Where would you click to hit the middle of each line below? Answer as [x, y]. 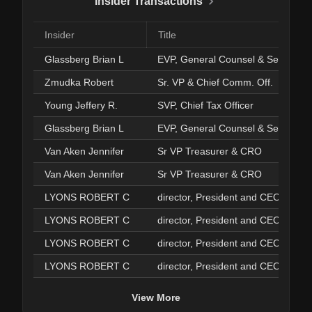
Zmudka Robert [79, 82]
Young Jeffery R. [81, 105]
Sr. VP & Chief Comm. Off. [215, 82]
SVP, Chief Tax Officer [205, 105]
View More [156, 297]
